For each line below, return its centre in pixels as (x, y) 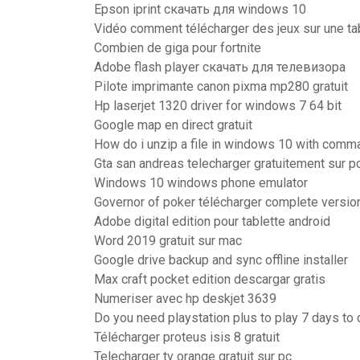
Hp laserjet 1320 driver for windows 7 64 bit (218, 106)
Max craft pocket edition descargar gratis (210, 279)
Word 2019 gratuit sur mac (168, 241)
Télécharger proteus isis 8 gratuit (187, 337)
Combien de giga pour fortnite (178, 48)
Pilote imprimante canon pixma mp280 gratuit (221, 86)
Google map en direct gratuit (173, 125)
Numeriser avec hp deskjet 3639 (185, 299)
